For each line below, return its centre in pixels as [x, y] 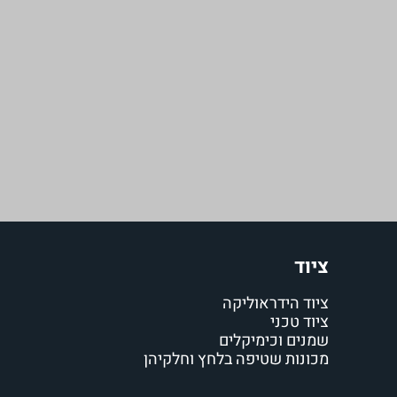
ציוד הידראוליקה [275, 304]
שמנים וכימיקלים [273, 341]
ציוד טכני [299, 322]
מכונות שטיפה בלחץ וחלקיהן [236, 359]
